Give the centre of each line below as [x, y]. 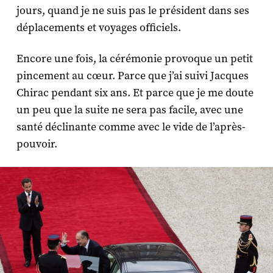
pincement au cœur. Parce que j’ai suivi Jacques [132, 76]
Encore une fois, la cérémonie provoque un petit [134, 58]
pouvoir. [38, 144]
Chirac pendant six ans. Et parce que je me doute [135, 93]
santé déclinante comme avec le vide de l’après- [131, 127]
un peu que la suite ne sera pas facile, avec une [129, 110]
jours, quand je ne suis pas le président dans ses [133, 10]
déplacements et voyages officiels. [98, 27]
